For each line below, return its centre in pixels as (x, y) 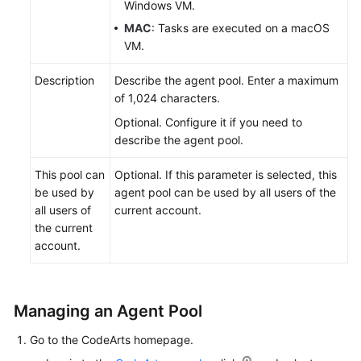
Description (64, 80)
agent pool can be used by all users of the (225, 192)
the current (64, 228)
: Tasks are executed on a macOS (241, 28)
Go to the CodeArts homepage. (112, 340)
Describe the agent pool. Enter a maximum (226, 80)
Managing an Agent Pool (108, 311)
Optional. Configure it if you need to (208, 122)
